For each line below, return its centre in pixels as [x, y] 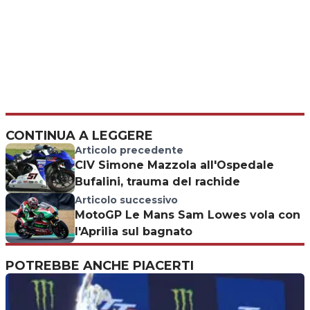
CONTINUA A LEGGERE [79, 135]
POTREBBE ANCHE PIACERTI [100, 265]
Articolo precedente [129, 150]
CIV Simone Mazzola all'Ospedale [174, 165]
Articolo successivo [126, 200]
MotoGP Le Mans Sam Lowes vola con [188, 215]
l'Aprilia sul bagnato [134, 231]
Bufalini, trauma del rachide [157, 181]
